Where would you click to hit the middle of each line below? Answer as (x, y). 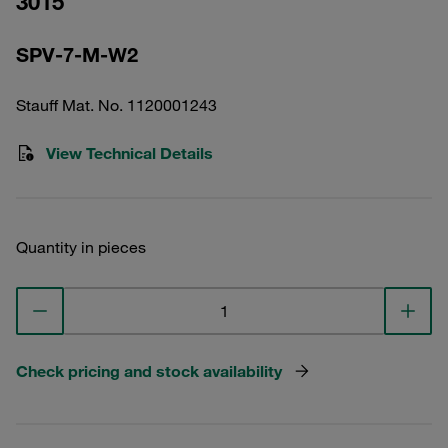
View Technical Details (129, 153)
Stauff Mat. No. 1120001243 (116, 105)
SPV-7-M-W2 (77, 54)
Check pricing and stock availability (149, 371)
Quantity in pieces (81, 247)
